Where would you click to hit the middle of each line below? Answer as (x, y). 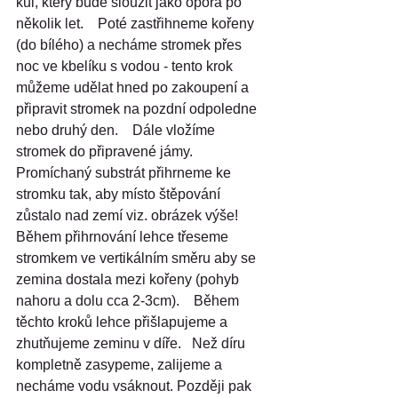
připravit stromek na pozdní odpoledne (138, 109)
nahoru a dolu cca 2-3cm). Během (129, 301)
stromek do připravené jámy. (106, 152)
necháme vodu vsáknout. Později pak (135, 386)
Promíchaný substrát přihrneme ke (125, 173)
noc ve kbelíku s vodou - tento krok (126, 67)
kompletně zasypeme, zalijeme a (121, 365)
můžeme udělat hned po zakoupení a (134, 88)
